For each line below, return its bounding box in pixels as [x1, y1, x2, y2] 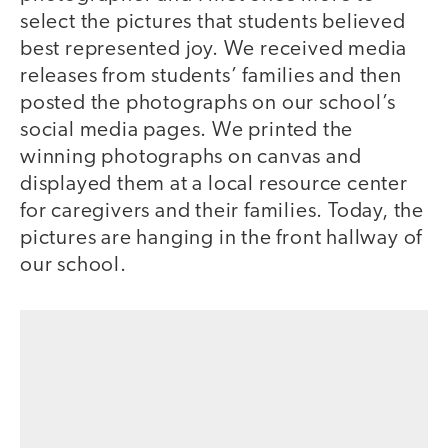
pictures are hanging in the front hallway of [20, 227, 423, 249]
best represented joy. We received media [20, 38, 408, 60]
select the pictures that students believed [20, 11, 406, 33]
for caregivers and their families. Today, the [20, 200, 424, 222]
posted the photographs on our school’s [20, 92, 396, 114]
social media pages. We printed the [20, 119, 354, 141]
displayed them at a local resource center [20, 173, 408, 195]
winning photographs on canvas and [20, 146, 362, 168]
